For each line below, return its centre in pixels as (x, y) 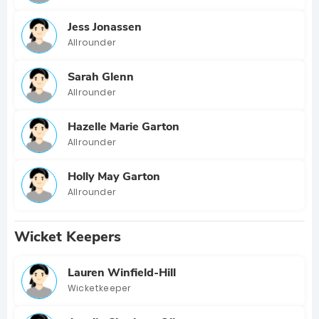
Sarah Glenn (101, 77)
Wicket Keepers (68, 237)
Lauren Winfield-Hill (122, 272)
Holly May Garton (114, 176)
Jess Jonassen (105, 27)
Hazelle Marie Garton (124, 126)
